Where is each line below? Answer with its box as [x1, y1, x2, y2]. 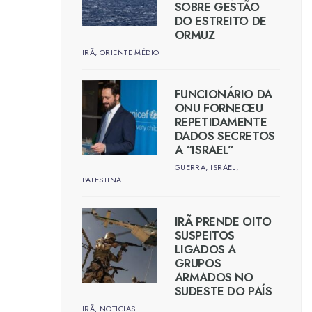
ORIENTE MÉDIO [99, 47, 159, 58]
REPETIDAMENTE [174, 114, 267, 131]
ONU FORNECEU [174, 100, 263, 117]
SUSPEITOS [174, 227, 235, 244]
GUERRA [174, 162, 206, 173]
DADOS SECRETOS [174, 127, 275, 145]
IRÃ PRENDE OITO [174, 213, 272, 231]
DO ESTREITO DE [174, 13, 267, 30]
